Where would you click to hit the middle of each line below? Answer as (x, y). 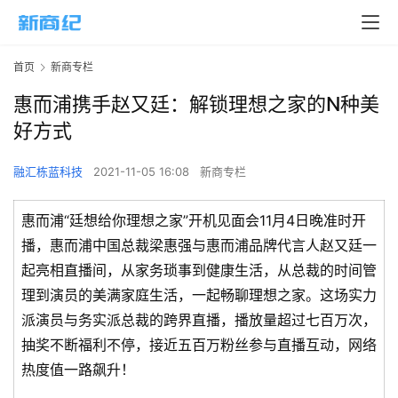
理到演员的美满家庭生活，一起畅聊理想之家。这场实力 (199, 295)
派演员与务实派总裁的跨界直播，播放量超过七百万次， (199, 320)
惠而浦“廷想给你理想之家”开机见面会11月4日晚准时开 (194, 221)
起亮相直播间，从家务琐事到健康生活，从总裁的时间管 (199, 271)
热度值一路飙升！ (78, 370)
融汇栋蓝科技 (48, 172)
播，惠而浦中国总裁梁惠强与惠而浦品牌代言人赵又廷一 (199, 246)
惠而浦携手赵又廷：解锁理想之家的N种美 (196, 104)
